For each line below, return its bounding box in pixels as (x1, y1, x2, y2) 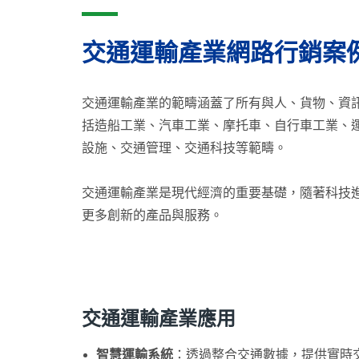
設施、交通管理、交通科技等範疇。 (82, 141, 287, 155)
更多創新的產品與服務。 (82, 208, 223, 222)
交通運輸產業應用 (82, 309, 236, 329)
